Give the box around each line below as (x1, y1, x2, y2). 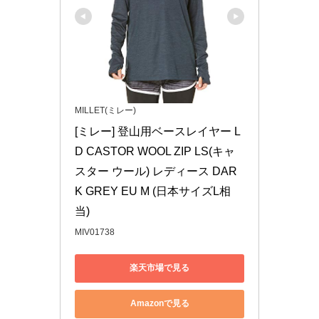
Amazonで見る (130, 298, 189, 309)
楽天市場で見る (130, 263, 189, 273)
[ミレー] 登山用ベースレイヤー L (75, 125, 241, 137)
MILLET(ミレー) (75, 105, 136, 115)
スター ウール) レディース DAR (75, 164, 237, 177)
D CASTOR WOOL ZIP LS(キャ (75, 145, 235, 157)
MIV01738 (75, 226, 115, 237)
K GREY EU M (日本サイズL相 (75, 184, 231, 197)
